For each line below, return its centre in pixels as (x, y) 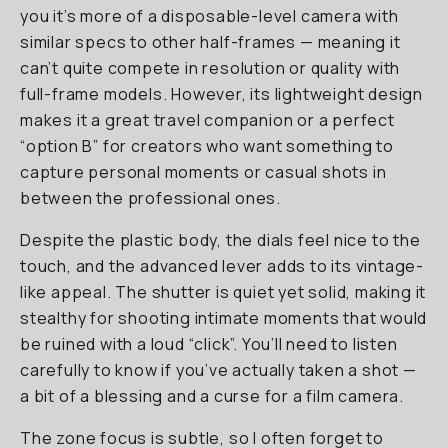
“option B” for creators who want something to (207, 146)
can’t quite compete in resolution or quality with (210, 68)
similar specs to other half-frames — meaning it (210, 42)
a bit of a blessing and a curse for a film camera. (212, 396)
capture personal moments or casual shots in (203, 172)
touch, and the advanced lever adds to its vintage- (222, 266)
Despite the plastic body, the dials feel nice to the (220, 240)
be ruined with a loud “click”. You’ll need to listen (209, 344)
